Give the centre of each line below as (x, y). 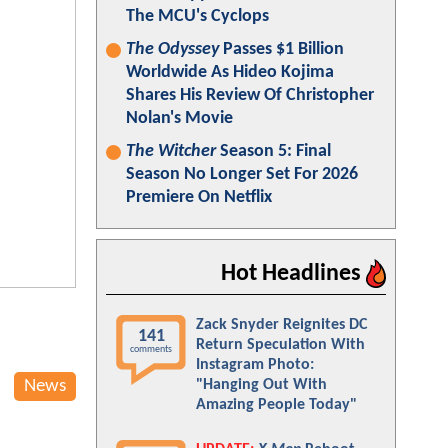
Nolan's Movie (179, 118)
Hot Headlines (293, 274)
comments (151, 349)
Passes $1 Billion (281, 49)
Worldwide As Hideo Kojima (230, 72)
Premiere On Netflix (199, 197)
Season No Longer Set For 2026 (242, 174)
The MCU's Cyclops (197, 16)
